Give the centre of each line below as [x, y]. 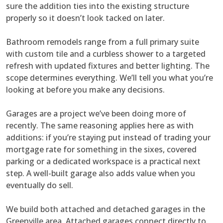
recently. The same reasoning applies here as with [100, 126]
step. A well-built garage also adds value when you [101, 173]
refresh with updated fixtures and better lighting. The [108, 66]
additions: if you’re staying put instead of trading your [108, 138]
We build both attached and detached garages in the [106, 209]
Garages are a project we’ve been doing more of [96, 114]
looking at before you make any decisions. [85, 90]
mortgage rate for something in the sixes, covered [101, 150]
